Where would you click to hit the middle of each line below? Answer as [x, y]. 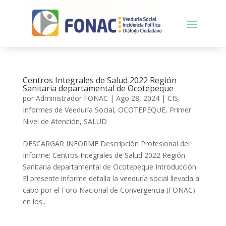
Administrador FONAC [72, 98]
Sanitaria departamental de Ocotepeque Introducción [109, 166]
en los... [35, 201]
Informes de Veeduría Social [68, 109]
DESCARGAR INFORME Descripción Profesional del [106, 143]
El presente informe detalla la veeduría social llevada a [111, 178]
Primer [180, 109]
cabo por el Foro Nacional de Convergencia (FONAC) [109, 190]
